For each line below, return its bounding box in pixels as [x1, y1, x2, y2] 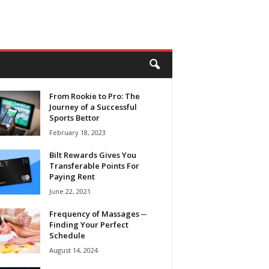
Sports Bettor [49, 112, 100, 123]
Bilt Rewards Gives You [49, 150, 136, 160]
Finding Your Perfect [49, 219, 128, 230]
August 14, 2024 [49, 246, 98, 255]
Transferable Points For [49, 160, 139, 171]
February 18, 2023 [49, 128, 106, 137]
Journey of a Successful [49, 101, 137, 112]
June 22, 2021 [49, 187, 91, 196]
